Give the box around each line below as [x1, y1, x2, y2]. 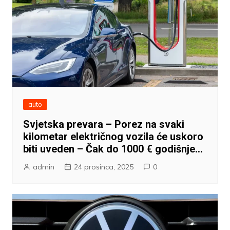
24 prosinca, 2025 [73, 162, 133, 172]
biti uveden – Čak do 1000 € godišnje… [23, 143, 203, 156]
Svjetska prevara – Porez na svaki [23, 118, 184, 131]
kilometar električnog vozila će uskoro [23, 130, 203, 143]
